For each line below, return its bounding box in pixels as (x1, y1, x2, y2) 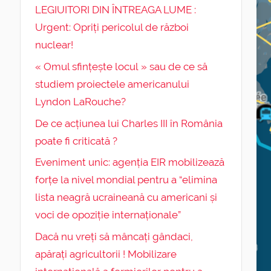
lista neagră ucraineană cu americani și (34, 191, 217, 204)
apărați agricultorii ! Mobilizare (34, 248, 177, 261)
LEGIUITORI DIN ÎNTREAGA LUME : (34, 4, 196, 16)
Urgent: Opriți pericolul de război (34, 21, 189, 34)
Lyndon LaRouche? (34, 95, 126, 108)
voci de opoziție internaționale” (34, 209, 181, 221)
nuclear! (34, 39, 73, 51)
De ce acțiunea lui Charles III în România (34, 117, 223, 129)
